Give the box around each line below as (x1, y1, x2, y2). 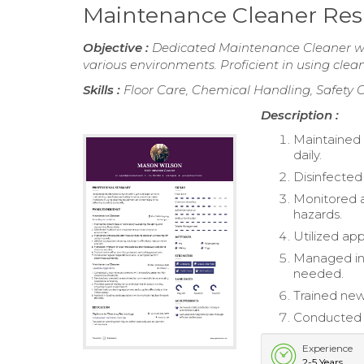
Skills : (83, 82, 123, 98)
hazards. (293, 206, 343, 223)
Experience (302, 342, 353, 355)
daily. (293, 147, 323, 163)
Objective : (83, 40, 152, 56)
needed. (293, 266, 344, 282)
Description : (261, 107, 340, 123)
